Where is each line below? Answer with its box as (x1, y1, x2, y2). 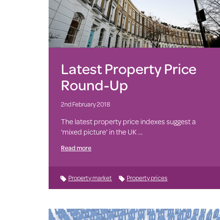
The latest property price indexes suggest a (60, 116, 196, 127)
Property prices (126, 173, 167, 183)
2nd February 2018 (60, 100, 110, 109)
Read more (60, 143, 91, 153)
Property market (68, 173, 112, 183)
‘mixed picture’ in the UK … (60, 127, 142, 137)
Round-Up (60, 74, 128, 96)
